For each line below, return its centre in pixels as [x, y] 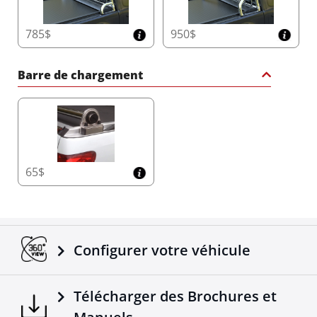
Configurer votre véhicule [162, 250]
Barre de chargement [80, 75]
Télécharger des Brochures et [175, 296]
